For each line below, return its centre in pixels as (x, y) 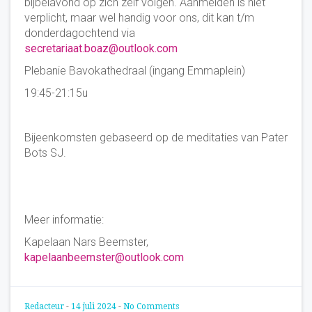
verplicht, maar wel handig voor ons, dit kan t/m (139, 17)
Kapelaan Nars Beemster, (86, 242)
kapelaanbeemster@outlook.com (104, 257)
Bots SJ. (45, 153)
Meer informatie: (64, 219)
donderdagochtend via (80, 33)
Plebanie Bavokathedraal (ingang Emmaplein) (135, 70)
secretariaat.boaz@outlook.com (101, 48)
